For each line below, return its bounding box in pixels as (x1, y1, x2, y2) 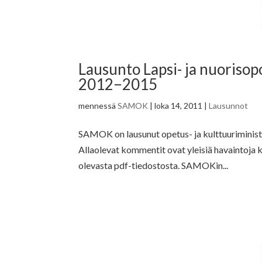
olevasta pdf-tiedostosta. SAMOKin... (78, 159, 229, 171)
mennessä (78, 100, 118, 111)
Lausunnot (209, 100, 249, 111)
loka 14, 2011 (154, 100, 203, 111)
